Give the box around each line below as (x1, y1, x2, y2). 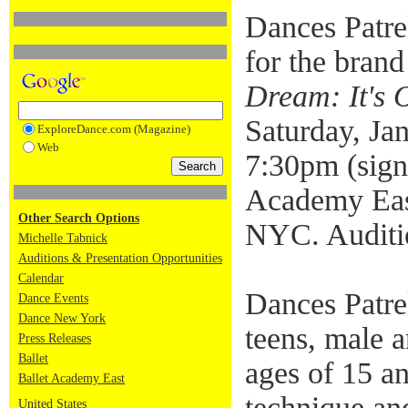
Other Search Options (18, 211, 139, 225)
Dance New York (18, 311, 106, 325)
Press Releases (18, 331, 91, 345)
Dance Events (18, 291, 88, 305)
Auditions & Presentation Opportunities (18, 251, 222, 265)
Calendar (18, 271, 64, 285)
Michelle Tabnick (18, 231, 107, 245)
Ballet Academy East (18, 372, 125, 385)
